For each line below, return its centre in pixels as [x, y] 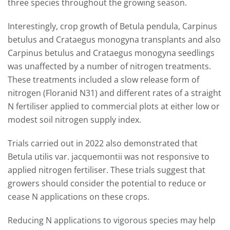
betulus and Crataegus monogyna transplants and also [114, 40]
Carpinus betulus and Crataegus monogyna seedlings [111, 53]
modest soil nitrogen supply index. [74, 120]
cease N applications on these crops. [81, 197]
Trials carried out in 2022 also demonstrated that [103, 143]
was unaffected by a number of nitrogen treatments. [110, 66]
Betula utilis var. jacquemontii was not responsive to [109, 157]
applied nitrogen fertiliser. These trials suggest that [107, 170]
